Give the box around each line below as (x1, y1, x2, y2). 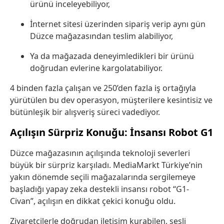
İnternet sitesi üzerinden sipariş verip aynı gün (30, 18, 205, 30)
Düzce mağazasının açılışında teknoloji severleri (10, 147, 190, 159)
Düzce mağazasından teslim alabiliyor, (30, 30, 173, 42)
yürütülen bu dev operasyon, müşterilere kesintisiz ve (10, 94, 212, 106)
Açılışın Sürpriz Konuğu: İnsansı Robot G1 (10, 125, 213, 139)
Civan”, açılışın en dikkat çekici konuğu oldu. (10, 195, 175, 207)
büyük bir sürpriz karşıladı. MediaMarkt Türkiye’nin (10, 159, 202, 171)
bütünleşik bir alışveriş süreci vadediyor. (10, 106, 160, 118)
